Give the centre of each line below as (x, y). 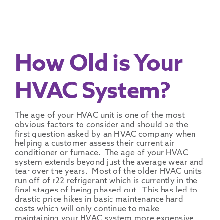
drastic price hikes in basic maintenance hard (99, 200)
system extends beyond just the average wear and (109, 163)
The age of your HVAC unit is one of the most (100, 116)
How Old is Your (98, 65)
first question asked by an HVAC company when (105, 135)
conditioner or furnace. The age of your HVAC (101, 153)
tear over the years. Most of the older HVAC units (108, 172)
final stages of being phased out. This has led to (106, 191)
